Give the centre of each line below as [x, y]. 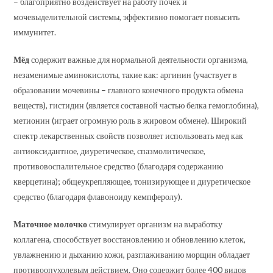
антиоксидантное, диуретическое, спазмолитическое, [110, 151]
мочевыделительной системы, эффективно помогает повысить [127, 17]
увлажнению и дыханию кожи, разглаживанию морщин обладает [132, 254]
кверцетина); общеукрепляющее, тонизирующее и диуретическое [132, 181]
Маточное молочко [51, 224]
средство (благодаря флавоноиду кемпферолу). [98, 197]
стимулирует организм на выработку [155, 224]
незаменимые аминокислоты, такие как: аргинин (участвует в [126, 75]
